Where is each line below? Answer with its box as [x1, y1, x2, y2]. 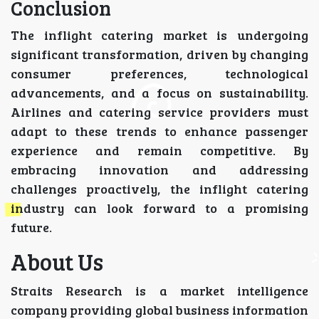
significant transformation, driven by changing [11, 46, 308, 63]
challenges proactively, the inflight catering [11, 180, 308, 198]
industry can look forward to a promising [11, 199, 308, 217]
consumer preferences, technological [11, 65, 308, 83]
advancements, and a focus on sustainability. [11, 84, 308, 102]
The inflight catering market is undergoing [11, 26, 308, 44]
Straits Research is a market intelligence [11, 282, 308, 300]
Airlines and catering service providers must [11, 103, 308, 121]
